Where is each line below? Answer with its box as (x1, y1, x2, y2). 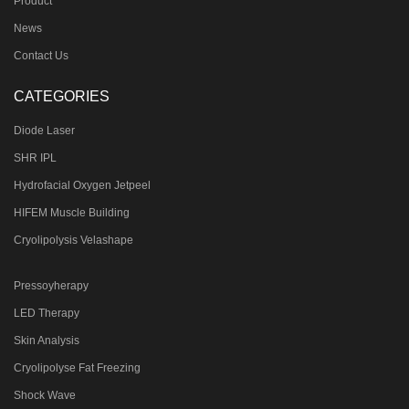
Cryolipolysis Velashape (14, 233, 133, 246)
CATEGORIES (14, 88, 110, 104)
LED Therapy (14, 306, 79, 320)
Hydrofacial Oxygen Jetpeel (14, 178, 151, 192)
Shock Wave (14, 388, 76, 402)
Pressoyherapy (14, 278, 89, 292)
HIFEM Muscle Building (14, 205, 130, 219)
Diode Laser (14, 123, 75, 137)
